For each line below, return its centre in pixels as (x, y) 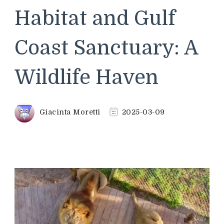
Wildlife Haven (86, 77)
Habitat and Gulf (95, 18)
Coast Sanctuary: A (106, 48)
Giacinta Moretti (70, 112)
